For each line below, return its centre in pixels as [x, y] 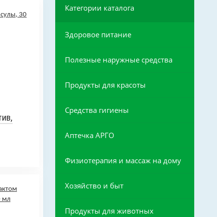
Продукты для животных [109, 211]
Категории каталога [99, 8]
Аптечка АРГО [89, 135]
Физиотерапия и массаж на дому [123, 161]
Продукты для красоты [105, 85]
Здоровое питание [98, 35]
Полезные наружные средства [118, 60]
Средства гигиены [97, 110]
